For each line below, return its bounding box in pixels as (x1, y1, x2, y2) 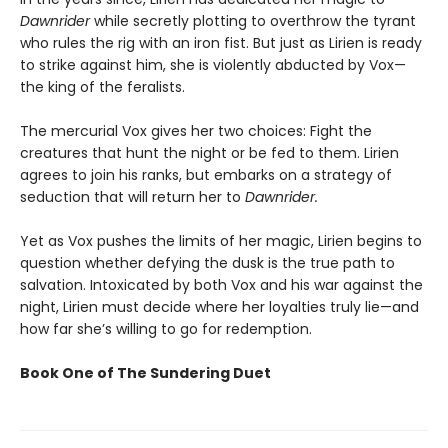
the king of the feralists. (20, 77, 185, 97)
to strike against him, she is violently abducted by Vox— (20, 55, 406, 75)
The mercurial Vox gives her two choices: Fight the (20, 121, 372, 141)
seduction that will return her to (20, 187, 245, 207)
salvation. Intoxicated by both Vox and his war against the (20, 275, 423, 295)
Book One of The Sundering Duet (20, 363, 271, 383)
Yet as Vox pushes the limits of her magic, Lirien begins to (20, 231, 422, 251)
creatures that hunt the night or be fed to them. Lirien (20, 143, 399, 163)
